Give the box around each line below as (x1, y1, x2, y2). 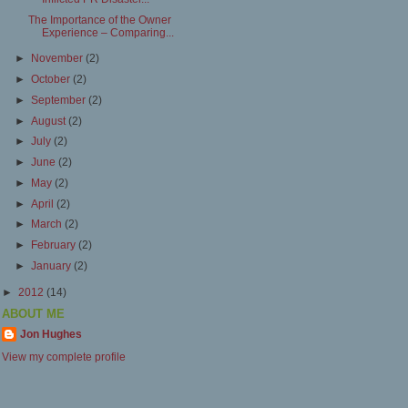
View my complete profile (2, 351, 126, 363)
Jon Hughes (20, 327, 82, 340)
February (31, 239, 79, 251)
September (31, 93, 89, 106)
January (31, 260, 75, 271)
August (31, 114, 69, 127)
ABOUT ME (2, 307, 65, 321)
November (31, 52, 87, 65)
